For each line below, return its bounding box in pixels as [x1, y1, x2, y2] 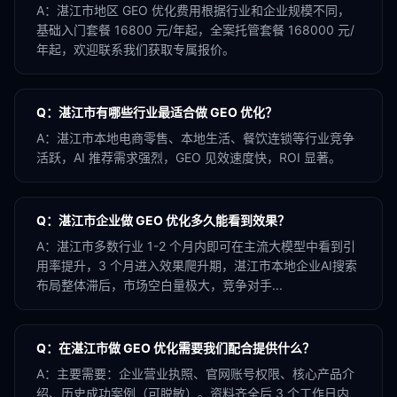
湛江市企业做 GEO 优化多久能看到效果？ [58, 213, 290, 228]
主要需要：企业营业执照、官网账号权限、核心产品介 [57, 366, 354, 381]
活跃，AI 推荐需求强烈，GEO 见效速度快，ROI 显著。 [36, 150, 341, 165]
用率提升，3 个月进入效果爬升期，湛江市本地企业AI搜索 [36, 258, 357, 273]
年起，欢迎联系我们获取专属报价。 [36, 42, 235, 57]
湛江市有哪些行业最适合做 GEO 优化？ [58, 105, 277, 120]
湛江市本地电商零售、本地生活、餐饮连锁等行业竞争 [57, 130, 354, 145]
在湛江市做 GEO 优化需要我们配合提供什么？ [58, 340, 315, 355]
